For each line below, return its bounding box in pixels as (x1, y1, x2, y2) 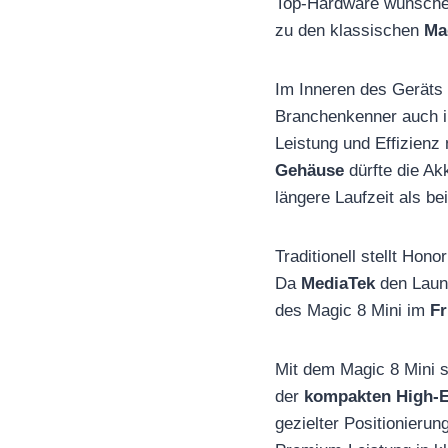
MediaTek (301, 273, 375, 293)
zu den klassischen (275, 20, 424, 40)
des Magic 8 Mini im (275, 300, 430, 320)
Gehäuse (275, 160, 344, 180)
